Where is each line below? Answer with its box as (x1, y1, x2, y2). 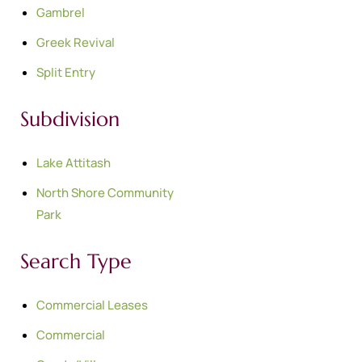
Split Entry (36, 63, 95, 81)
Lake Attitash (36, 154, 111, 171)
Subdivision (20, 106, 120, 132)
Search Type (20, 248, 132, 274)
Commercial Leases (36, 296, 148, 314)
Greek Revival (36, 33, 115, 51)
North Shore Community (36, 183, 174, 201)
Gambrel (36, 3, 85, 21)
